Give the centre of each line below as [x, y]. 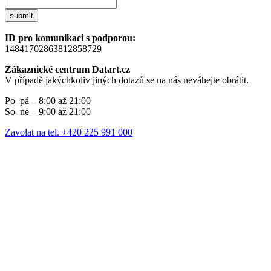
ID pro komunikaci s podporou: [70, 38]
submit [21, 16]
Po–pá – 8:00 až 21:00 [48, 101]
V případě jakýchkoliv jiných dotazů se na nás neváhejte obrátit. [127, 80]
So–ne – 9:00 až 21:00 [48, 112]
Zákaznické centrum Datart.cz [67, 70]
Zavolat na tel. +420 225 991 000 [69, 132]
